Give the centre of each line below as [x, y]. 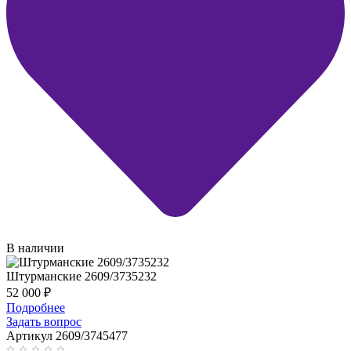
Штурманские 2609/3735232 [81, 277]
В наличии [35, 248]
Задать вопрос [44, 322]
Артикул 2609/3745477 [67, 336]
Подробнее [36, 308]
